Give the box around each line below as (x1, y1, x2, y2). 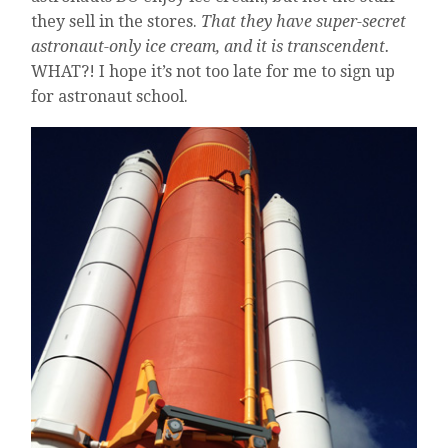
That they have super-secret (201, 12, 407, 32)
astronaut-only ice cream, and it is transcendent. (31, 37, 391, 57)
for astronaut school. (31, 87, 189, 107)
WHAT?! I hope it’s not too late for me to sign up (31, 62, 396, 82)
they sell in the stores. (31, 12, 202, 32)
